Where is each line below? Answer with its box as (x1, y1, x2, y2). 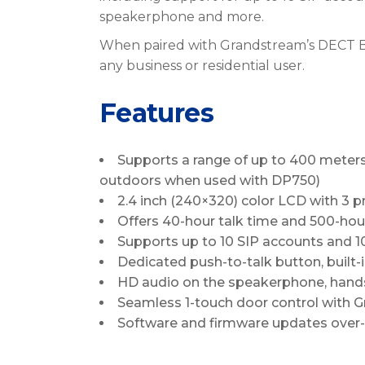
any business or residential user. (99, 58, 305, 73)
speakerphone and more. (99, 9, 264, 24)
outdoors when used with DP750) (99, 173, 320, 188)
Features (99, 97, 213, 129)
